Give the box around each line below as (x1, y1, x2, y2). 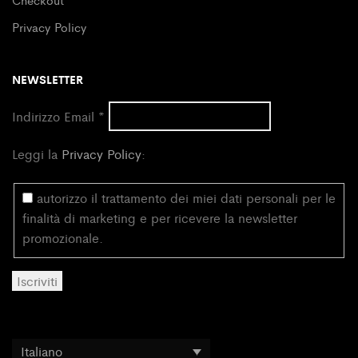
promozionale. (22, 229, 103, 248)
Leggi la (12, 144, 62, 163)
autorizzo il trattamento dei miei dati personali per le (33, 189, 336, 208)
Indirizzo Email (12, 106, 98, 125)
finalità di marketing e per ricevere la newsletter (22, 209, 297, 228)
